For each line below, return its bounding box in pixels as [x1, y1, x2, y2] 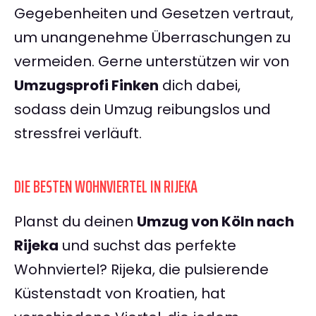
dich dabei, [159, 75, 241, 96]
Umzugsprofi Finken [14, 75, 159, 96]
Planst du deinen [14, 212, 137, 232]
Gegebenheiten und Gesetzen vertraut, [14, 4, 293, 24]
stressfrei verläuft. [14, 123, 142, 144]
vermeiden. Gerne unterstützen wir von [14, 51, 289, 72]
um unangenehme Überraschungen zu [14, 28, 291, 48]
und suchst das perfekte [59, 236, 236, 256]
